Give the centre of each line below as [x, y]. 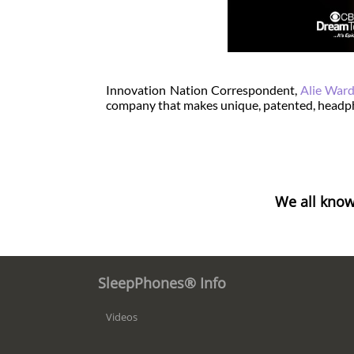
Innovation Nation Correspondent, [203, 90]
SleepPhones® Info [162, 283]
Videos [121, 317]
